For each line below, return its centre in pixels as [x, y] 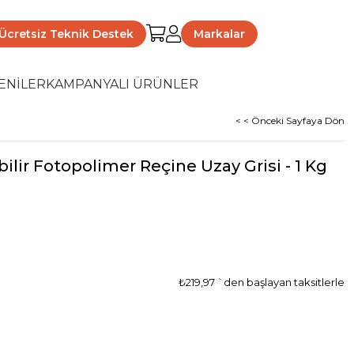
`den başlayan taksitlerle [281, 282]
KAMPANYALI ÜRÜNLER [122, 84]
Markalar [219, 34]
